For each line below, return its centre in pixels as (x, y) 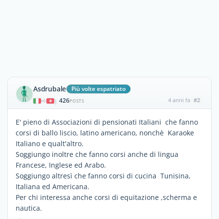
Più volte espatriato (99, 89)
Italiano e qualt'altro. (50, 143)
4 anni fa (179, 100)
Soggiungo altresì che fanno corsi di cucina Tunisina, (103, 176)
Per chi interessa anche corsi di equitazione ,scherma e (106, 197)
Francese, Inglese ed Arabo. (61, 165)
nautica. (29, 208)
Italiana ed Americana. (53, 186)
